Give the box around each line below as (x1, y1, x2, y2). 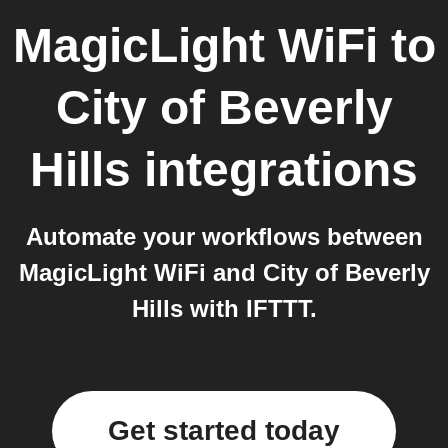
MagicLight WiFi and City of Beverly (18, 259, 430, 286)
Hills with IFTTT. (131, 295, 317, 322)
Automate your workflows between (25, 223, 423, 250)
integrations (131, 143, 418, 196)
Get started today (108, 415, 340, 446)
